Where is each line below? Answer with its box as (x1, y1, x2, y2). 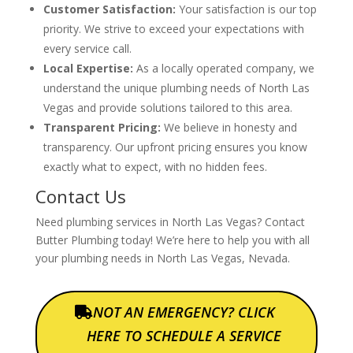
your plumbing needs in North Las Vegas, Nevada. (35, 251, 290, 266)
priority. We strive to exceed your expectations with (43, 21, 304, 37)
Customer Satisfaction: (43, 2, 176, 17)
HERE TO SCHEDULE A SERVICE (87, 326, 282, 346)
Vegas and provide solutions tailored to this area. (43, 100, 292, 116)
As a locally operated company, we (132, 61, 314, 76)
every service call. (43, 41, 132, 57)
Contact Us (35, 184, 126, 209)
